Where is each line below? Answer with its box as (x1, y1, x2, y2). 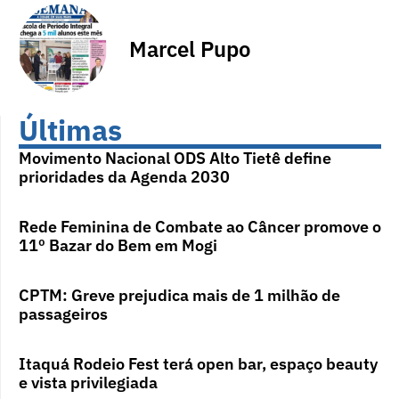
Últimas (19, 111, 122, 150)
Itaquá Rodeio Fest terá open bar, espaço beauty (19, 354, 378, 375)
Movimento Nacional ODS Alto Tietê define (19, 148, 331, 169)
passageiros (19, 304, 108, 325)
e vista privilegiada (19, 372, 158, 394)
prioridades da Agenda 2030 (19, 167, 230, 188)
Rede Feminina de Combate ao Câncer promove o (19, 216, 381, 238)
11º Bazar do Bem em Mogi (19, 235, 221, 256)
